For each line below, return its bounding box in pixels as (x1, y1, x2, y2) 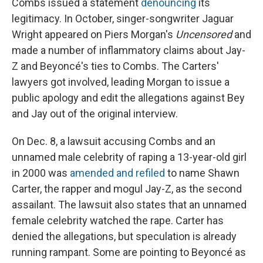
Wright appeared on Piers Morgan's (12, 28, 176, 41)
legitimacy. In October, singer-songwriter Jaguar (12, 12, 234, 25)
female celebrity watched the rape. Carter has (12, 214, 224, 227)
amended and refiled (70, 167, 165, 180)
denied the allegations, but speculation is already (12, 230, 237, 243)
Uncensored (176, 28, 232, 41)
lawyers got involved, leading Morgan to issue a (12, 76, 230, 89)
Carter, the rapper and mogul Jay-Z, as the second (12, 183, 242, 195)
